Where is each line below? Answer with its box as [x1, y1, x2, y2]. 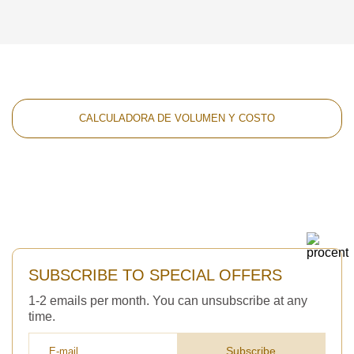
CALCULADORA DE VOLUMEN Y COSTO [79, 112, 275, 125]
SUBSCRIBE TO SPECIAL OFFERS [28, 266, 282, 284]
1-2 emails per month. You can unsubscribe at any [28, 294, 307, 308]
